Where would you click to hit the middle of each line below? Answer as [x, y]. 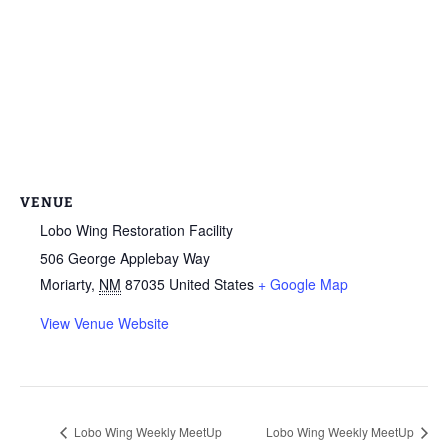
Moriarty [65, 283]
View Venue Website [104, 322]
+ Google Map [303, 283]
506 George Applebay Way [125, 257]
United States [211, 283]
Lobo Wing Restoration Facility [136, 229]
